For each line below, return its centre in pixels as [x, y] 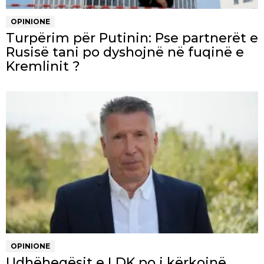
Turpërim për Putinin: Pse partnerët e [132, 38]
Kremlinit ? [43, 66]
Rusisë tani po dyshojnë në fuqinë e [125, 52]
